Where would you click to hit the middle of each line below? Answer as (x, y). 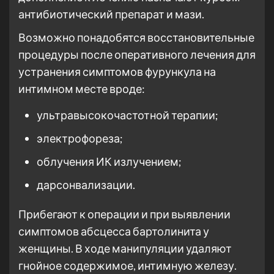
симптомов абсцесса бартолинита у (114, 231)
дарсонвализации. (86, 185)
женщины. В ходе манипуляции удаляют (125, 248)
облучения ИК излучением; (109, 161)
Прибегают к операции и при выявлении (124, 214)
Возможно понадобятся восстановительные (136, 37)
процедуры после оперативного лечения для (137, 54)
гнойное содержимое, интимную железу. (128, 265)
